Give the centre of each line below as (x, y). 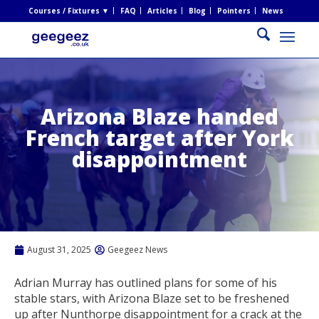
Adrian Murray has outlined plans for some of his (146, 282)
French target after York (159, 137)
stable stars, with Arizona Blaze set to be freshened (152, 298)
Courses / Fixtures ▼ (68, 11)
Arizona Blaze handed (159, 116)
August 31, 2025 (59, 250)
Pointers (234, 11)
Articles (162, 11)
